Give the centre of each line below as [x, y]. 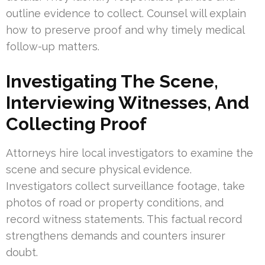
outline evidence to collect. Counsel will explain [126, 13]
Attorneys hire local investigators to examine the [130, 153]
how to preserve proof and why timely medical [125, 30]
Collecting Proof [76, 124]
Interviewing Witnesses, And [127, 102]
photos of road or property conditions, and [115, 202]
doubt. [22, 252]
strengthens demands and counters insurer [116, 235]
